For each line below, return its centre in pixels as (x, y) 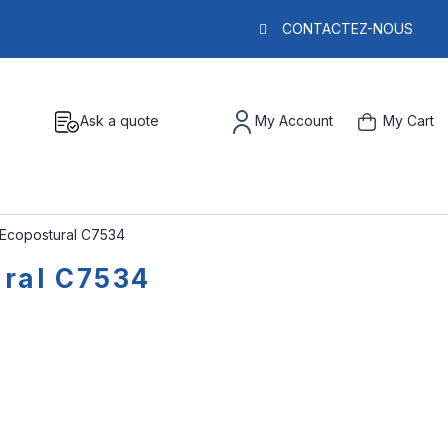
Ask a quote (119, 120)
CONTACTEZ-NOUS (347, 28)
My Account (294, 120)
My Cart (408, 120)
